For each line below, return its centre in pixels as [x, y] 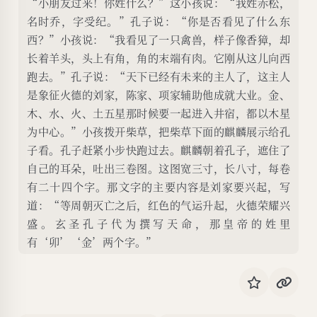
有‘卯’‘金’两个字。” [92, 242]
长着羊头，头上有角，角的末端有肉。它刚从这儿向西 [158, 58]
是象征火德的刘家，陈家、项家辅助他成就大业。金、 [158, 95]
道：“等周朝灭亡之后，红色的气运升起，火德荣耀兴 [158, 205]
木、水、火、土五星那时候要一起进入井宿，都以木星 [158, 113]
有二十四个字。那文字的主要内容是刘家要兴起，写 [158, 187]
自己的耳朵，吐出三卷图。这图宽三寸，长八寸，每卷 [158, 168]
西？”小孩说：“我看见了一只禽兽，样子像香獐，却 [158, 40]
